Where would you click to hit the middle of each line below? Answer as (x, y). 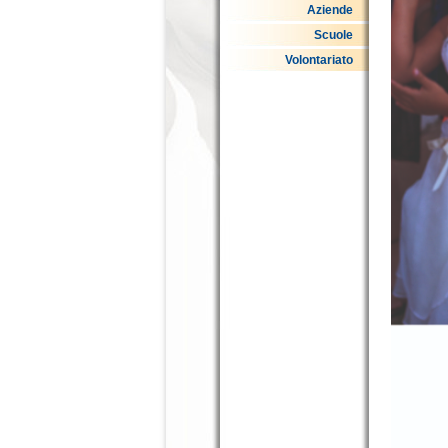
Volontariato (319, 60)
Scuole (333, 35)
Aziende (330, 10)
